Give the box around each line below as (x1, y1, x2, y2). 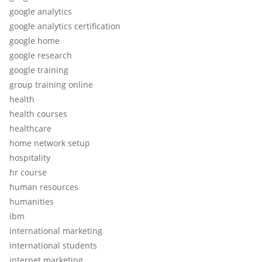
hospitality (9, 151, 50, 163)
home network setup (9, 137, 90, 149)
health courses (9, 108, 67, 119)
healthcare (9, 122, 51, 134)
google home (9, 35, 60, 46)
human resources (9, 181, 78, 192)
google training (9, 64, 68, 75)
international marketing (9, 225, 102, 236)
